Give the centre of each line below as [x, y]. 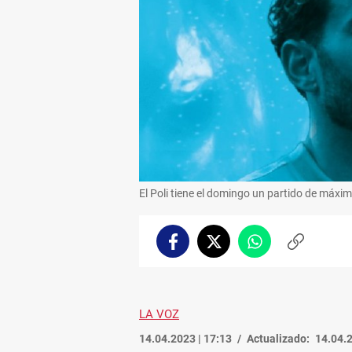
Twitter [232, 248]
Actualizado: [278, 338]
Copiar [312, 248]
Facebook [196, 248]
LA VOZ [159, 314]
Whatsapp [280, 248]
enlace [312, 264]
